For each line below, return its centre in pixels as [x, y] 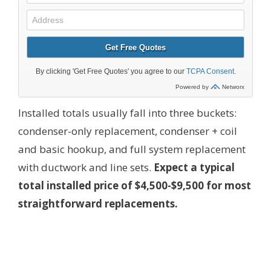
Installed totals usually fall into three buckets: [127, 113]
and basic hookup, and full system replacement [132, 149]
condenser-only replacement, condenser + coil [128, 131]
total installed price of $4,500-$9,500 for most [135, 185]
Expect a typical [194, 167]
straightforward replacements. [98, 203]
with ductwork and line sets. [86, 167]
